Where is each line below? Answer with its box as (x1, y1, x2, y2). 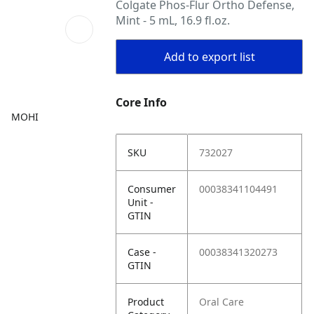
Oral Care (199, 295, 245, 308)
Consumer (128, 182, 177, 196)
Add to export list (163, 49, 255, 64)
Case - (128, 245, 157, 259)
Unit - (128, 196, 154, 209)
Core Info (116, 95, 168, 110)
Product (128, 295, 165, 308)
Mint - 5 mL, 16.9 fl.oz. (116, 13, 231, 28)
